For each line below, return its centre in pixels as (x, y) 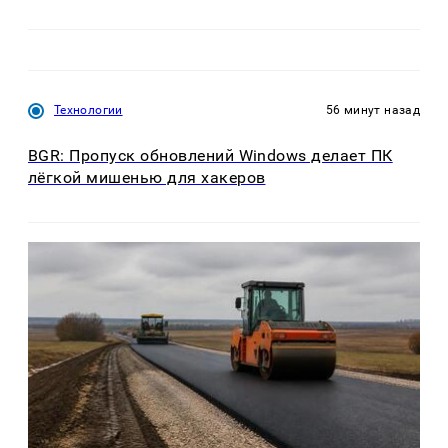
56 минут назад (372, 110)
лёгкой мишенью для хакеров (147, 177)
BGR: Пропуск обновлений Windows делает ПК (210, 155)
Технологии (88, 110)
